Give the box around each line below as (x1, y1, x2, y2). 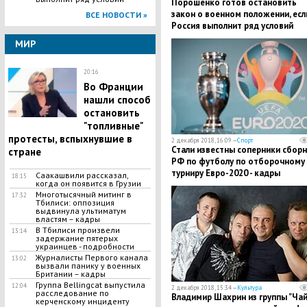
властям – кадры (35, 214, 100, 224)
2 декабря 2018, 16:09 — (171, 136, 237, 144)
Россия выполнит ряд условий (171, 20, 293, 32)
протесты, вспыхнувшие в (8, 132, 132, 145)
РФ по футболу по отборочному (171, 156, 305, 167)
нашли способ (83, 93, 151, 106)
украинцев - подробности (35, 241, 134, 251)
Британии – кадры (35, 269, 106, 279)
